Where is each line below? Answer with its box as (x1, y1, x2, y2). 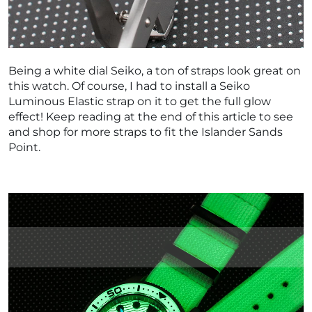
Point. (8, 140, 40, 154)
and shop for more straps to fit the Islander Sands (8, 125, 283, 139)
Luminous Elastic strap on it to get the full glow (8, 94, 271, 108)
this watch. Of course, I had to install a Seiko (8, 79, 250, 93)
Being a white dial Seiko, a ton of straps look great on (8, 63, 301, 77)
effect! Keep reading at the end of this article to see (8, 109, 293, 123)
